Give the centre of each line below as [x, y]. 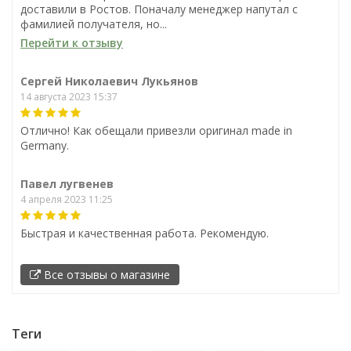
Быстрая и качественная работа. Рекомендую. [145, 233]
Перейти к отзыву [72, 42]
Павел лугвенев [67, 183]
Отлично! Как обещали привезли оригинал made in [156, 130]
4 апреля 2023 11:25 [67, 199]
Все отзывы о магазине [105, 274]
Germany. [45, 145]
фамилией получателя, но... [94, 24]
